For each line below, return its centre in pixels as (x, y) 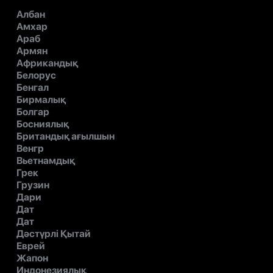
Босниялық (43, 124)
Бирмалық (41, 100)
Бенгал (33, 88)
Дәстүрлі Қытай (54, 234)
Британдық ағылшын (66, 136)
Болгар (33, 112)
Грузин (33, 185)
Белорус (36, 76)
